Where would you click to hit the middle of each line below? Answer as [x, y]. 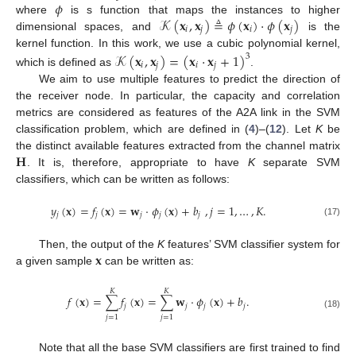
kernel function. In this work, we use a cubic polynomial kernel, [178, 43]
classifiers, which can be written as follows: [123, 179]
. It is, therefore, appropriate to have [137, 163]
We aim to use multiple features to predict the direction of [189, 79]
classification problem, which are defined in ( [133, 129]
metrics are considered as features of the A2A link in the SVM [178, 112]
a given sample [56, 261]
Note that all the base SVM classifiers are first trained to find [189, 347]
